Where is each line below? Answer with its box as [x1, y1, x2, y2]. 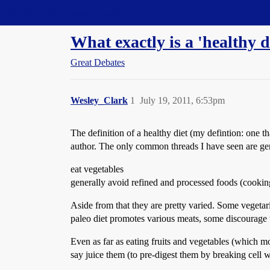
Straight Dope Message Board [6, 7, 121, 17]
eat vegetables [71, 164, 124, 174]
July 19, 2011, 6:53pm [140, 95, 225, 105]
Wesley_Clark [71, 95, 128, 105]
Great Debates [71, 57, 125, 67]
